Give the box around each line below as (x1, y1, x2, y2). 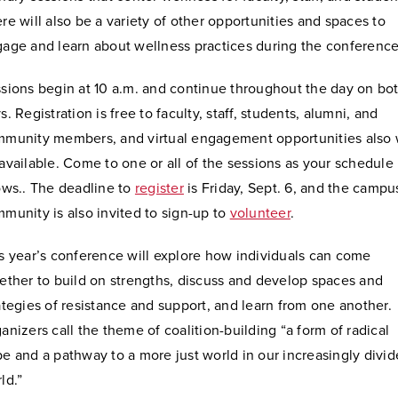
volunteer (229, 204, 291, 223)
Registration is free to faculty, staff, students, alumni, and (15, 105, 378, 123)
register (134, 179, 184, 198)
